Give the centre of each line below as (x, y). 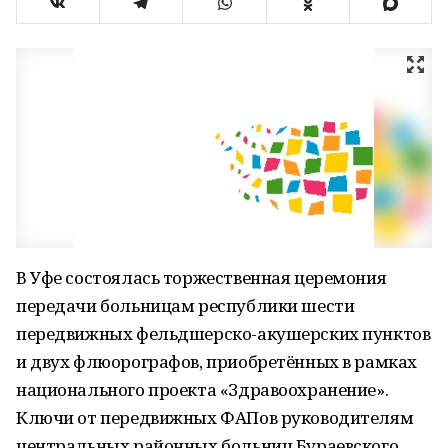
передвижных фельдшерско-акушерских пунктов (223, 333)
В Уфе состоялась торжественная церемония (201, 277)
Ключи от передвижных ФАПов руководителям (215, 417)
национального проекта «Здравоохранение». (202, 389)
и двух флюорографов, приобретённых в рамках (216, 361)
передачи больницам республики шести (185, 305)
